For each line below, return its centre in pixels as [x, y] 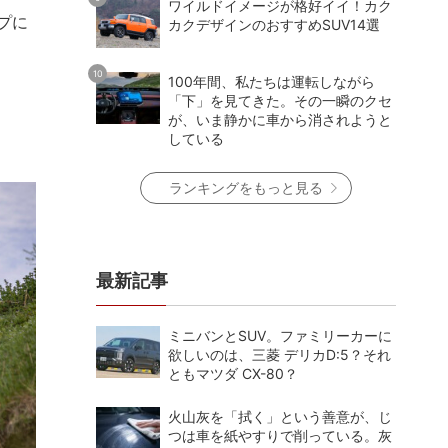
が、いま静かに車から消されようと [280, 119]
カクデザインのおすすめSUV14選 [274, 24]
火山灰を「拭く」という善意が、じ [280, 416]
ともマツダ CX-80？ [233, 373]
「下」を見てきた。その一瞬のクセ [280, 100]
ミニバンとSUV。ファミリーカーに [280, 335]
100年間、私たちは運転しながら [271, 81]
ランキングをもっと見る [246, 187]
